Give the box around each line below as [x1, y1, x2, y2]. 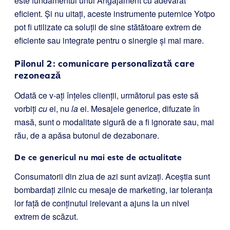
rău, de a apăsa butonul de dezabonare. [14, 129, 159, 141]
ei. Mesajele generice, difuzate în [78, 102, 200, 114]
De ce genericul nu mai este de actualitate [14, 152, 182, 162]
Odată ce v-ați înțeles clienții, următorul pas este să [14, 89, 199, 101]
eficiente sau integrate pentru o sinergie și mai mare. [14, 34, 204, 46]
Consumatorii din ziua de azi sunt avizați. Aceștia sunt [14, 170, 210, 182]
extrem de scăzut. [14, 210, 78, 222]
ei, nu [47, 102, 71, 114]
